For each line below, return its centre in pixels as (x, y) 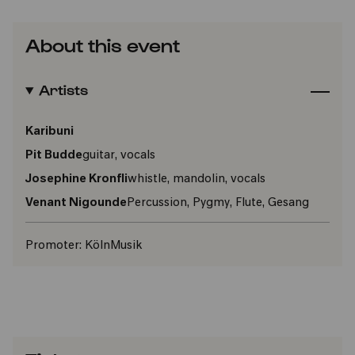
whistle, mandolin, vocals (197, 179)
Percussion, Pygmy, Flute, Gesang (218, 203)
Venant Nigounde (76, 203)
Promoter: (53, 246)
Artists (63, 89)
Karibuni (50, 132)
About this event (103, 44)
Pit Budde (54, 156)
